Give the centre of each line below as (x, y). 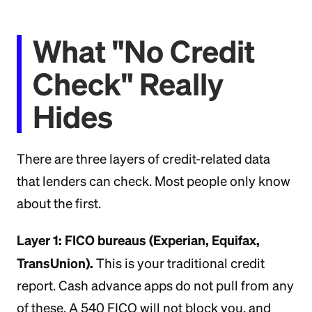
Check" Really (128, 84)
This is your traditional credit (179, 263)
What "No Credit (144, 51)
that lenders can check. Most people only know (154, 181)
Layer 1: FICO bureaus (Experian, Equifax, (138, 240)
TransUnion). (55, 263)
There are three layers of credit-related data (143, 159)
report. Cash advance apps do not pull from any (155, 286)
